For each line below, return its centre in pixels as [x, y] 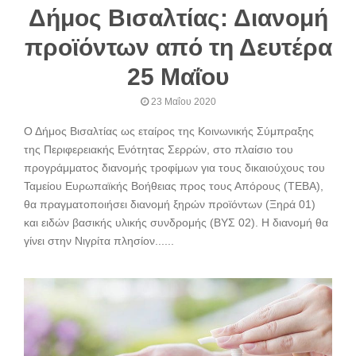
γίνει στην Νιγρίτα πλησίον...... [99, 241]
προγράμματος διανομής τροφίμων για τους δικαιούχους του [174, 168]
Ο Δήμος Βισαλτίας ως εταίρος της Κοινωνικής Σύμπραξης [169, 132]
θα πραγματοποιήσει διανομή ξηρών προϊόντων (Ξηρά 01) [170, 205]
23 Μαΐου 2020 [183, 102]
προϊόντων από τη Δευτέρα [178, 48]
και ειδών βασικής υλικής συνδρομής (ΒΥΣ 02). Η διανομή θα [176, 223]
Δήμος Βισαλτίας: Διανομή [178, 18]
